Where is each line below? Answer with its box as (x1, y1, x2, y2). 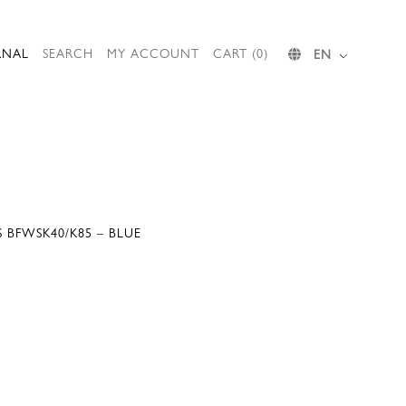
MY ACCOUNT (107, 43, 199, 62)
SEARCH (43, 43, 93, 62)
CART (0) (213, 43, 268, 62)
